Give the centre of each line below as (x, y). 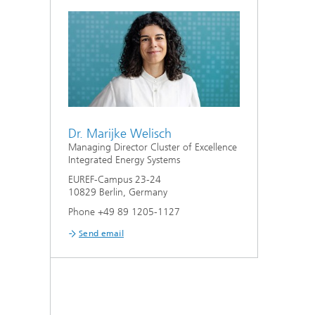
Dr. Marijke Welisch (120, 134)
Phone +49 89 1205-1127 (124, 212)
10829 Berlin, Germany (118, 193)
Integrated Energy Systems (124, 160)
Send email (101, 234)
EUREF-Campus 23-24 (115, 180)
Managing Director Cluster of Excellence (153, 148)
